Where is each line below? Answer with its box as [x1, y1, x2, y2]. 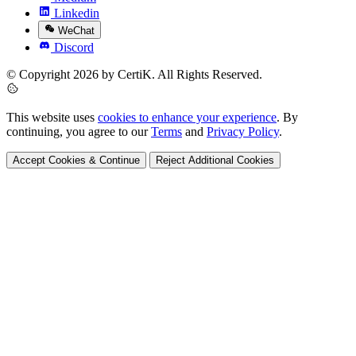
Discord [54, 40, 94, 54]
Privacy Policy [207, 124, 279, 138]
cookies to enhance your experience [98, 110, 277, 124]
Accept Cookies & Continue [13, 153, 140, 166]
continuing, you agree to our [6, 124, 151, 138]
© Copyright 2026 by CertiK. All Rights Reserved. [6, 67, 262, 81]
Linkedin [54, 6, 99, 21]
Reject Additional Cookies [156, 153, 274, 166]
